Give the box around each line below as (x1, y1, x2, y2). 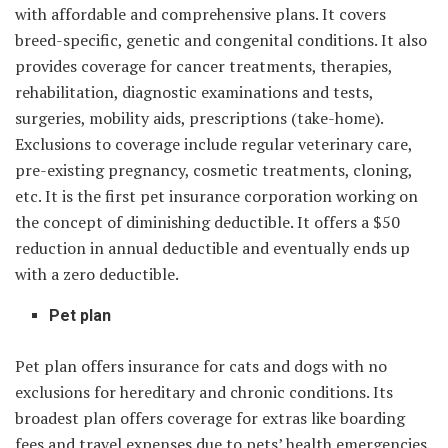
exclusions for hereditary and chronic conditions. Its (15, 380, 393, 403)
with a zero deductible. (15, 262, 182, 285)
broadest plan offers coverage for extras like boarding (15, 406, 405, 429)
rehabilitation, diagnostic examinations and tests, (15, 80, 373, 103)
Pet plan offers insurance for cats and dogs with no (15, 354, 387, 377)
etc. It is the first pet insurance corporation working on (15, 184, 418, 207)
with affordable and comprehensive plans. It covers (15, 2, 386, 25)
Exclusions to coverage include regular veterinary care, (15, 132, 412, 155)
